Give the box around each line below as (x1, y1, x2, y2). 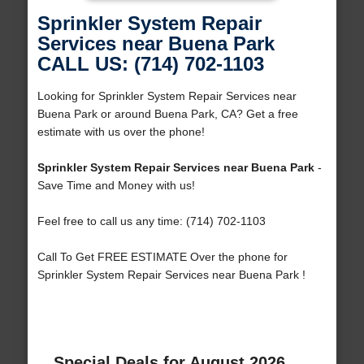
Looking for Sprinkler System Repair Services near (37, 89, 297, 103)
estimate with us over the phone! (37, 125, 205, 139)
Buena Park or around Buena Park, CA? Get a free (37, 107, 298, 121)
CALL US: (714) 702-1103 (37, 53, 264, 76)
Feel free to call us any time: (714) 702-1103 (37, 214, 266, 228)
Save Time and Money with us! (37, 179, 195, 193)
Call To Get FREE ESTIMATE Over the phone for (37, 250, 288, 264)
